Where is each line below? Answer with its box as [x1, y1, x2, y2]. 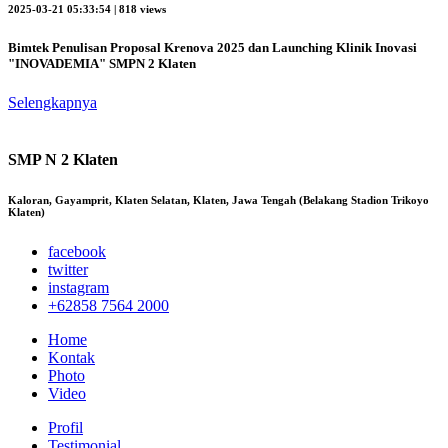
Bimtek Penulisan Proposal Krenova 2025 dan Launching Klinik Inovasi [8, 39, 417, 55]
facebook [48, 243, 106, 261]
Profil [48, 419, 83, 437]
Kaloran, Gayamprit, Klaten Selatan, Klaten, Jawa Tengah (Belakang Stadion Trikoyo [8, 194, 429, 207]
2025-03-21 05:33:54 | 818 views [8, 2, 166, 15]
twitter [48, 261, 88, 279]
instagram [48, 279, 109, 297]
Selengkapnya [8, 93, 97, 111]
